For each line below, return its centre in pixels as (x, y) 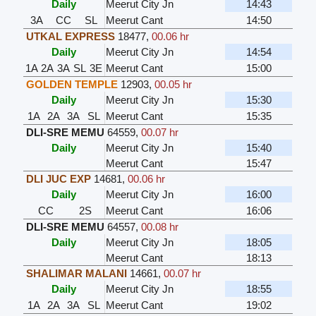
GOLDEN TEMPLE (72, 85)
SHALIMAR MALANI (77, 274)
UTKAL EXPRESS (71, 37)
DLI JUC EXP (59, 179)
